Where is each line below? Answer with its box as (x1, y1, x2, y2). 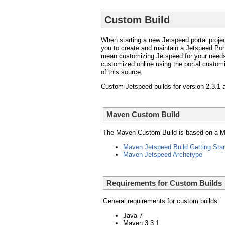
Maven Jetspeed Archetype (123, 150, 202, 158)
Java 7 (123, 212, 143, 220)
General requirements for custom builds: (103, 197, 219, 205)
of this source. (101, 68, 143, 76)
